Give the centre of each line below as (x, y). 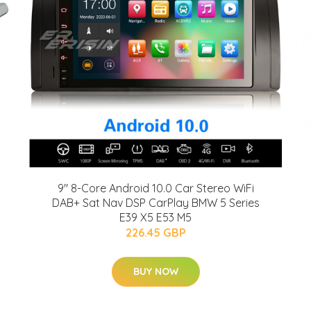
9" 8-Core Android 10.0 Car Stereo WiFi (155, 188)
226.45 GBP (155, 233)
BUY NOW (155, 271)
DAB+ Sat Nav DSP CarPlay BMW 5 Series (155, 203)
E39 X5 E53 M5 (155, 217)
